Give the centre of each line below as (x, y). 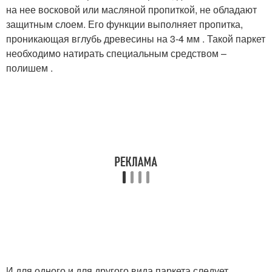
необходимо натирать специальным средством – (116, 53)
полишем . (29, 67)
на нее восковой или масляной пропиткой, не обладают (131, 9)
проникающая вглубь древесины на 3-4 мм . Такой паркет (136, 38)
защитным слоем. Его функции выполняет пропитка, (124, 24)
